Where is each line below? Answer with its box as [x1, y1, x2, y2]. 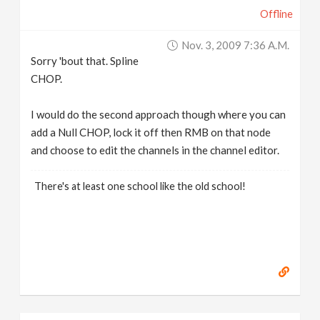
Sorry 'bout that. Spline [31, 54, 139, 67]
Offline [259, 8, 293, 20]
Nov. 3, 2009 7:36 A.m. [181, 39, 289, 51]
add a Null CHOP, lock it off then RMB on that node [31, 126, 271, 139]
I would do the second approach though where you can [31, 108, 286, 121]
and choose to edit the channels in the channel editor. [31, 144, 280, 156]
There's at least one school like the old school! [34, 180, 246, 192]
